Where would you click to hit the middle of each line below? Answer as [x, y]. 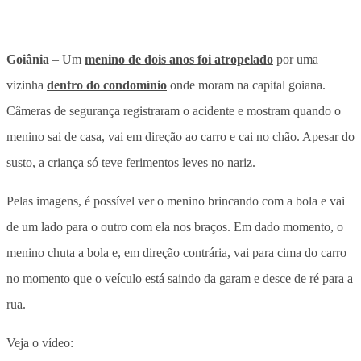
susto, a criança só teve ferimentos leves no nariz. [131, 162]
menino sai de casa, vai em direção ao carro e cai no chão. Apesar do [180, 136]
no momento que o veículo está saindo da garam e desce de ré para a [180, 278]
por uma [296, 59]
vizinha [27, 85]
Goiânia [28, 59]
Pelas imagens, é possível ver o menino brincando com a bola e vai [176, 201]
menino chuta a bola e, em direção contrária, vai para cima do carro [176, 252]
